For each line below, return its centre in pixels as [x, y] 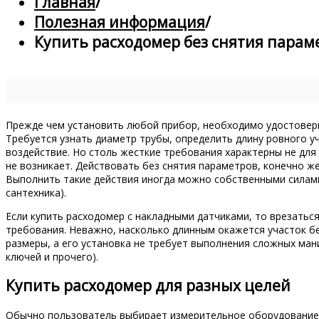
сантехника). [36, 193]
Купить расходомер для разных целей [148, 286]
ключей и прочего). [52, 257]
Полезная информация [120, 22]
